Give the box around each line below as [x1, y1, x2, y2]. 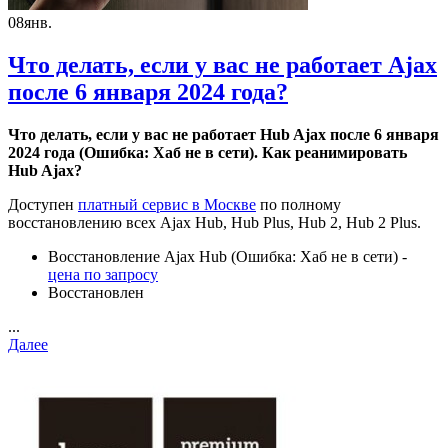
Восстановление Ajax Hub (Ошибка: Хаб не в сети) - [48, 247, 407, 265]
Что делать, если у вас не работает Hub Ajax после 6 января [8, 125, 439, 143]
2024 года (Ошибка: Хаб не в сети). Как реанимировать [8, 143, 407, 161]
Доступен [8, 195, 78, 213]
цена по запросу [48, 265, 158, 283]
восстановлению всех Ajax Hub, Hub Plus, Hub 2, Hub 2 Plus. [8, 213, 421, 231]
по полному [256, 195, 341, 213]
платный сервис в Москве [78, 195, 256, 213]
